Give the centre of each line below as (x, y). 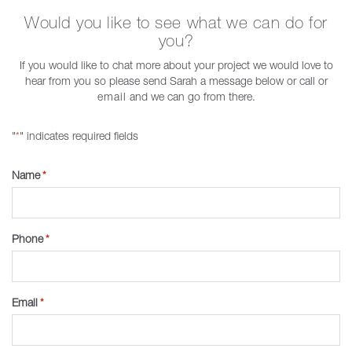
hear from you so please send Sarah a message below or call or (176, 81)
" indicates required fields (79, 136)
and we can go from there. (191, 96)
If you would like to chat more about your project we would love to (176, 65)
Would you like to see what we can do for (176, 22)
